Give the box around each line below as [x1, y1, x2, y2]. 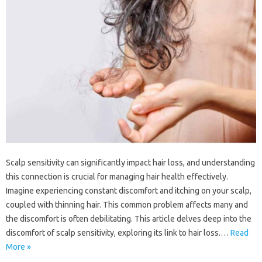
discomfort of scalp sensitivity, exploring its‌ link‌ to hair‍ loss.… [6, 228, 230, 238]
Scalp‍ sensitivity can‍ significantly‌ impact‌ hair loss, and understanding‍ [6, 158, 255, 168]
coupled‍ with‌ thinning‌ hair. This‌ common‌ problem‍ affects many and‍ [6, 200, 248, 210]
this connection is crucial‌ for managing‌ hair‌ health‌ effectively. [6, 172, 228, 182]
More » [6, 242, 31, 252]
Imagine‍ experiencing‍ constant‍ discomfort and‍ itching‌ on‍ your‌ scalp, [6, 186, 251, 196]
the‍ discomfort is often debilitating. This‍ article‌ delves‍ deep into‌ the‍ [6, 214, 251, 224]
